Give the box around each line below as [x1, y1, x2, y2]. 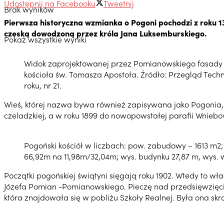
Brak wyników [4, 3, 54, 14]
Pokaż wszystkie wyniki [4, 33, 86, 44]
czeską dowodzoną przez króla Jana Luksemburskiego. [4, 27, 206, 38]
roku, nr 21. [24, 79, 61, 90]
